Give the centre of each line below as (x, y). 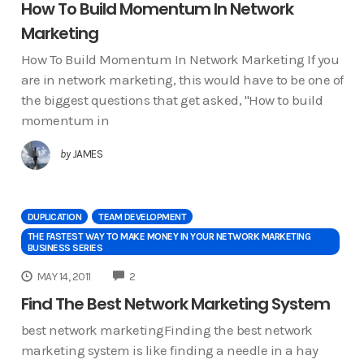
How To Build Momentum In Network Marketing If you (180, 60)
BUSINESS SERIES (65, 248)
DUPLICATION (54, 217)
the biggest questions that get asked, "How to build (171, 100)
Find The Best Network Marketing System (175, 303)
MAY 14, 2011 (64, 276)
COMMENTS (162, 275)
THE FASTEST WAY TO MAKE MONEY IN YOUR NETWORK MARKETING (169, 237)
